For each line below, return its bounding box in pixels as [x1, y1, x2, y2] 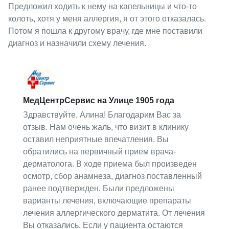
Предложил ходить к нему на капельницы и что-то [8, 2, 197, 11]
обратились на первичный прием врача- [23, 147, 176, 156]
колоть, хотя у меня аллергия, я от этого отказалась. [8, 14, 206, 24]
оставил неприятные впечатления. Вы [23, 134, 169, 144]
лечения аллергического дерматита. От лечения [23, 208, 205, 217]
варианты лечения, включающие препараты [23, 196, 192, 205]
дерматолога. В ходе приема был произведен [23, 159, 197, 168]
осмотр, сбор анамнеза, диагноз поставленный [23, 171, 202, 180]
